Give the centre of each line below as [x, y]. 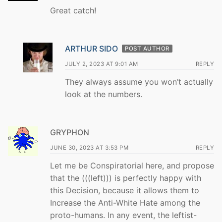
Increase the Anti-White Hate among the [125, 202]
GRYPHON [70, 132]
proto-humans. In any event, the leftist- [123, 215]
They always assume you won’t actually [139, 82]
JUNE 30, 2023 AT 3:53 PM [89, 147]
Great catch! [73, 11]
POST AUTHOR [147, 49]
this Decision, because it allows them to [125, 190]
